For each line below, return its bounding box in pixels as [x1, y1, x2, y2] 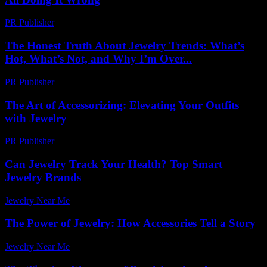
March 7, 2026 [60, 76, 115, 87]
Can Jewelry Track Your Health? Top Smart [5, 158, 222, 171]
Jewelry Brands [5, 171, 81, 184]
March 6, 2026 [60, 17, 115, 28]
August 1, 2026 [74, 241, 133, 252]
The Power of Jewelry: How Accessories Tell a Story [5, 217, 256, 230]
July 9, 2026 [75, 195, 122, 206]
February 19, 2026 [60, 136, 129, 147]
